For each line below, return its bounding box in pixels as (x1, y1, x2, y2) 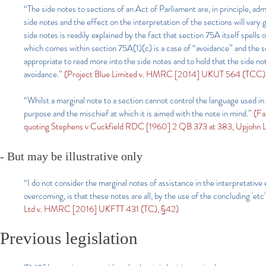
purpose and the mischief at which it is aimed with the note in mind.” (24, 107, 254, 120)
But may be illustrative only (7, 150, 142, 163)
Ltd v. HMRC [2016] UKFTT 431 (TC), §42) (24, 202, 179, 216)
